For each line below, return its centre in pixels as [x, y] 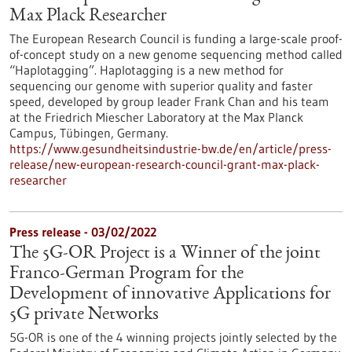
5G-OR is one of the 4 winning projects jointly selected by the [173, 337]
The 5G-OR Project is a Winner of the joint [165, 254]
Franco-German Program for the [126, 274]
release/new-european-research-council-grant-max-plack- [165, 164]
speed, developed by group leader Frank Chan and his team [169, 101]
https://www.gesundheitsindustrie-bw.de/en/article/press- [170, 148]
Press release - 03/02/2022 [83, 232]
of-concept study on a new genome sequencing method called [176, 54]
